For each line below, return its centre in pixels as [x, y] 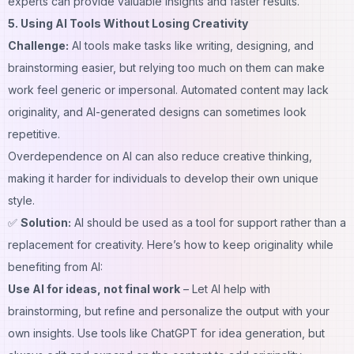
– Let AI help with [225, 288]
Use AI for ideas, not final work [94, 288]
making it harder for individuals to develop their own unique [163, 178]
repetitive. [36, 134]
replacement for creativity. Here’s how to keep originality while [171, 244]
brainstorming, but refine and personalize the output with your [169, 311]
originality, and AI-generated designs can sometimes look [157, 111]
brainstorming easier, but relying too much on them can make [166, 67]
